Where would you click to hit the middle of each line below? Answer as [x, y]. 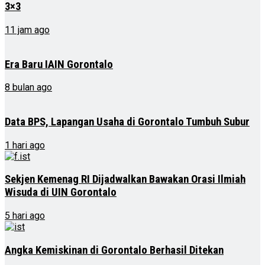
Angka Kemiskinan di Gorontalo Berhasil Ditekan [114, 250]
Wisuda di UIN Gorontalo [61, 193]
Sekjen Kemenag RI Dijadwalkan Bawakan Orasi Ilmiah [125, 180]
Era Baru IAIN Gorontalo [59, 64]
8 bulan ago [28, 88]
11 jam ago [27, 30]
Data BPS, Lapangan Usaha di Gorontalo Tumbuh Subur [127, 122]
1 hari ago [25, 145]
